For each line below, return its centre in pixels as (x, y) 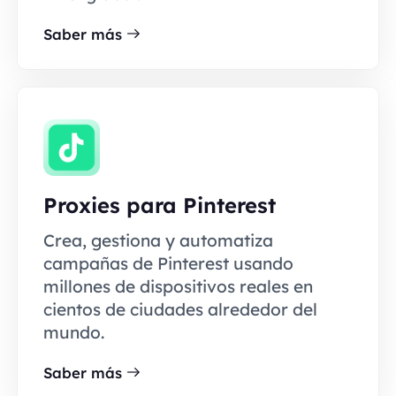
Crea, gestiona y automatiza (158, 241)
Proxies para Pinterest (159, 206)
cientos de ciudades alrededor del (180, 310)
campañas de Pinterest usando (168, 264)
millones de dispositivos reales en (178, 287)
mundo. (73, 333)
